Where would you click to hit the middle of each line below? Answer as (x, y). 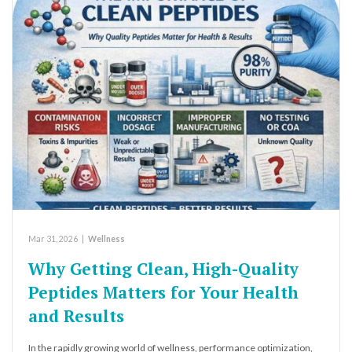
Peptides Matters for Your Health (163, 293)
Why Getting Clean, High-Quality (163, 269)
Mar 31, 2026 (53, 239)
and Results (76, 316)
